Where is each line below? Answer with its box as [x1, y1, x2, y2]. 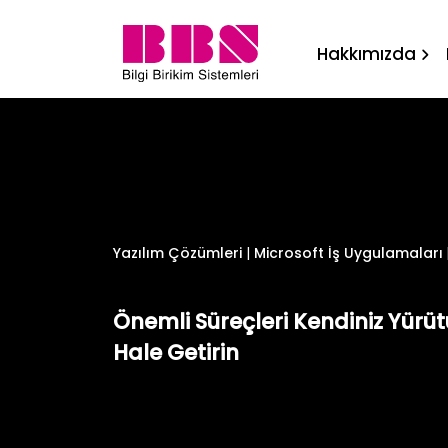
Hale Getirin [112, 337, 239, 367]
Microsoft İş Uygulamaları [253, 242, 443, 263]
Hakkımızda [316, 42, 416, 66]
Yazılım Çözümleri [112, 242, 242, 263]
